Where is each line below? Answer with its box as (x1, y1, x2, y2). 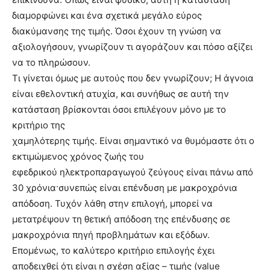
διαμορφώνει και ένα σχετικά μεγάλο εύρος (12, 10, 202, 22)
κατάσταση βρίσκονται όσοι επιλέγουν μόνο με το (12, 104, 226, 116)
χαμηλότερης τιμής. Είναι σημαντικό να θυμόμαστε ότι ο (12, 135, 254, 147)
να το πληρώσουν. (12, 57, 90, 69)
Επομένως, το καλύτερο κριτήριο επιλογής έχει (12, 245, 215, 257)
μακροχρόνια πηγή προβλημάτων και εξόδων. (12, 229, 210, 241)
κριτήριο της (12, 119, 65, 131)
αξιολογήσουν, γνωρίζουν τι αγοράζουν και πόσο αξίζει (12, 41, 253, 53)
